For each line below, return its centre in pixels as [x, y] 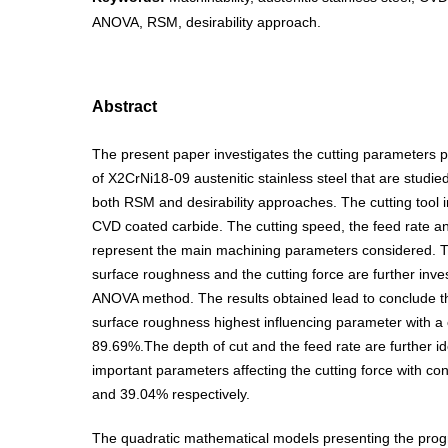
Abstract [124, 106]
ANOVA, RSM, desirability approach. [206, 22]
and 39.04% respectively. [171, 394]
